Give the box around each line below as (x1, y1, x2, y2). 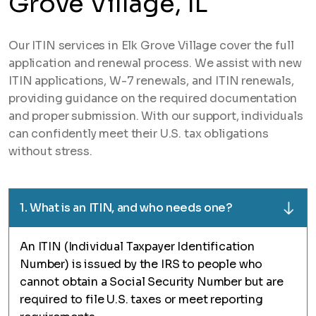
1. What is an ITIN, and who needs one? (20, 200, 233, 215)
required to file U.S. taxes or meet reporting (20, 292, 263, 307)
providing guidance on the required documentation (8, 91, 298, 106)
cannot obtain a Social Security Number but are (20, 274, 284, 289)
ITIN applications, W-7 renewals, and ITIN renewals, (8, 73, 294, 88)
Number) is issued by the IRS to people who (20, 257, 263, 272)
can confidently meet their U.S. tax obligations (8, 126, 269, 141)
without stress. (8, 144, 92, 159)
